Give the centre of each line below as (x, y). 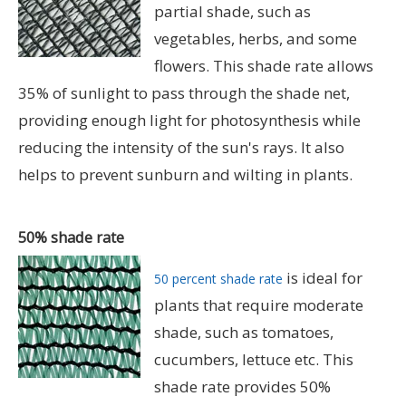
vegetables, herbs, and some (256, 39)
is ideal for (323, 278)
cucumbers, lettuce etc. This (254, 360)
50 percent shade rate (218, 279)
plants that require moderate (259, 305)
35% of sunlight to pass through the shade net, (184, 93)
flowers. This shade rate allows (264, 66)
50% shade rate (71, 238)
